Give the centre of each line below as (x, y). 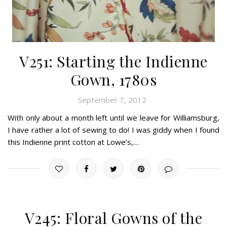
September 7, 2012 (112, 100)
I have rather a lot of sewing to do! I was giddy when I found (113, 129)
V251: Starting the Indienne (113, 61)
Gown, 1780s (113, 79)
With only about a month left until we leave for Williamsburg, (113, 117)
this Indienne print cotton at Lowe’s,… (73, 142)
